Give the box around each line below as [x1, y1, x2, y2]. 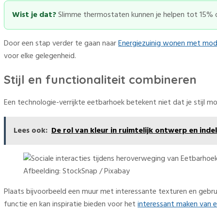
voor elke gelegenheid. [4, 50, 76, 63]
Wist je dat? [12, 9, 56, 22]
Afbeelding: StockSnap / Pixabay [23, 165, 130, 178]
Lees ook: [14, 124, 47, 138]
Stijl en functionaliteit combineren [4, 72, 197, 87]
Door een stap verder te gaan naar [4, 37, 118, 50]
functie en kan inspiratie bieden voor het [4, 198, 138, 211]
